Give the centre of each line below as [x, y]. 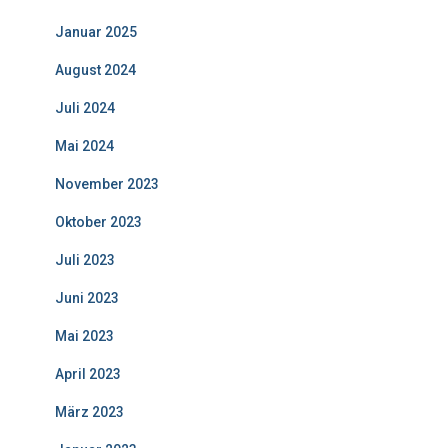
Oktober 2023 [98, 221]
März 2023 [89, 411]
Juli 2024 [85, 107]
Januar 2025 [96, 31]
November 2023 [107, 183]
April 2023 [88, 373]
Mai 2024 [84, 145]
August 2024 [95, 69]
